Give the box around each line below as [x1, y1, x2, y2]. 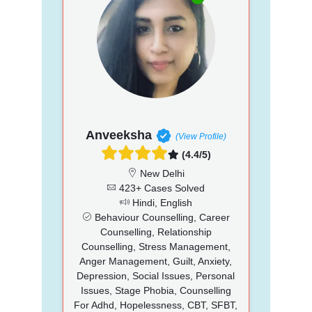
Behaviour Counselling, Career [91, 211, 230, 223]
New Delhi [136, 167, 185, 179]
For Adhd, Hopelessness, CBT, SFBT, [74, 299, 238, 311]
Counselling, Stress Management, [81, 240, 231, 252]
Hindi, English [129, 196, 192, 208]
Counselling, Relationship [100, 226, 212, 237]
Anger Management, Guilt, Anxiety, [79, 255, 233, 267]
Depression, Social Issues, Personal [77, 270, 235, 281]
